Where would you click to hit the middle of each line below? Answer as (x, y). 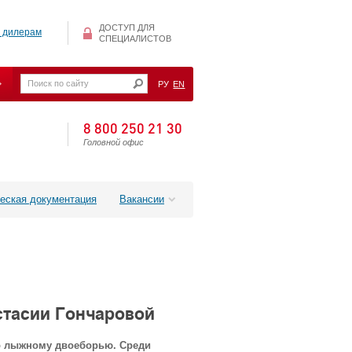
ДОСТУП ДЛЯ (127, 28)
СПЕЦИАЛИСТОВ (135, 39)
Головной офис (114, 142)
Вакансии (142, 199)
